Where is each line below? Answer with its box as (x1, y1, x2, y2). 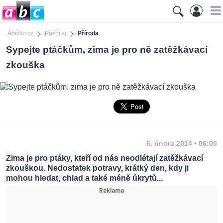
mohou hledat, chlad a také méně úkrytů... (6, 174, 163, 183)
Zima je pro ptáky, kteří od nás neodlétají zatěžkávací (6, 154, 203, 163)
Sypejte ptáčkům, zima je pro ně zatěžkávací (6, 44, 208, 55)
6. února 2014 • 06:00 (146, 139, 217, 148)
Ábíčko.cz (7, 30, 33, 37)
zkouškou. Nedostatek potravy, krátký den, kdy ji (6, 164, 189, 173)
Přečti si (45, 30, 66, 37)
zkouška (6, 59, 45, 70)
